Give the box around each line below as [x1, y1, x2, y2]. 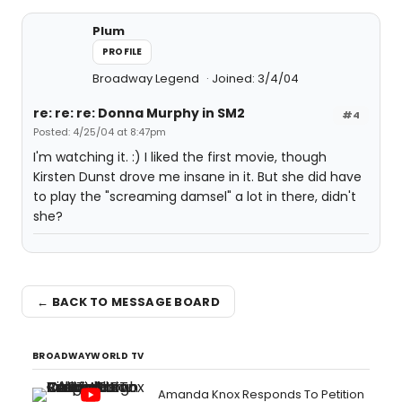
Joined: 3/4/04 [212, 70, 299, 87]
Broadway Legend [92, 70, 202, 87]
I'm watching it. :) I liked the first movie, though [33, 148, 327, 166]
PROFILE [102, 45, 143, 58]
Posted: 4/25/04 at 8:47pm [33, 125, 166, 139]
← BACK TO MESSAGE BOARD [37, 293, 220, 310]
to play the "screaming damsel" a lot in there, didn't [33, 188, 356, 205]
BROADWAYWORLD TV [32, 349, 144, 363]
